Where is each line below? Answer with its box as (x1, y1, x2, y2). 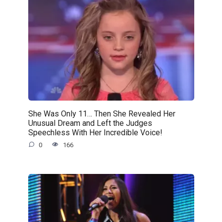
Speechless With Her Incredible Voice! (28, 127, 163, 137)
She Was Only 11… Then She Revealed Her (28, 109, 175, 118)
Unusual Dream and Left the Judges (28, 118, 152, 128)
